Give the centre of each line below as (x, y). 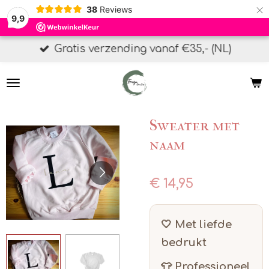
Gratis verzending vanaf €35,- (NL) (143, 49)
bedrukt (184, 243)
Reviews (116, 9)
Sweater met (195, 125)
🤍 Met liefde (196, 225)
